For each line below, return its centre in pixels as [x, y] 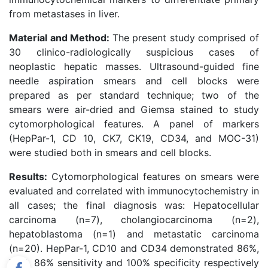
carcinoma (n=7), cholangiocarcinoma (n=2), [134, 220]
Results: [28, 176]
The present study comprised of [186, 38]
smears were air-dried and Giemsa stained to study [134, 109]
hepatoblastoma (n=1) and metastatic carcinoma [134, 234]
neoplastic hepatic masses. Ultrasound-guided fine [134, 66]
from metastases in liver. [64, 14]
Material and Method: [61, 38]
